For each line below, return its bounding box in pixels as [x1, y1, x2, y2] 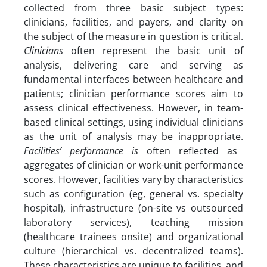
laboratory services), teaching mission [24, 216, 243, 229]
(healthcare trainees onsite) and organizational [24, 230, 243, 243]
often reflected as [138, 144, 237, 157]
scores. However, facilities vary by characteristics [24, 173, 243, 186]
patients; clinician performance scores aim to [24, 87, 243, 100]
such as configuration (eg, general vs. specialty [24, 187, 243, 200]
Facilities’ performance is [24, 144, 138, 157]
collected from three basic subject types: [24, 1, 243, 14]
